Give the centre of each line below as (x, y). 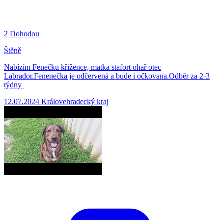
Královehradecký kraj (75, 101)
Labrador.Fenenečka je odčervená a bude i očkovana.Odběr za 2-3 (107, 76)
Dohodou (25, 33)
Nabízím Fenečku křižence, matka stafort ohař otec (82, 67)
